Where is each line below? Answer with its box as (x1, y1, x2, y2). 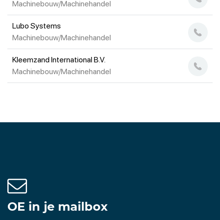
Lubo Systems (12, 21, 61, 30)
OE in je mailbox (7, 199, 108, 214)
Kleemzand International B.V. (12, 55, 106, 64)
